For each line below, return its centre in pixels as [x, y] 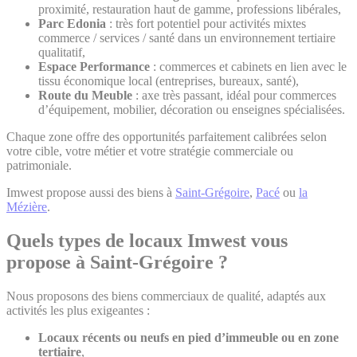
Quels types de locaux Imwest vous [147, 241]
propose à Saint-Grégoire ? [117, 263]
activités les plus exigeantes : [78, 311]
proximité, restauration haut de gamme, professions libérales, [190, 10]
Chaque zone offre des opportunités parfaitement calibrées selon [167, 137]
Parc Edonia [72, 24]
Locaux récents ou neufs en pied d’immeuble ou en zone [188, 338]
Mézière [27, 207]
